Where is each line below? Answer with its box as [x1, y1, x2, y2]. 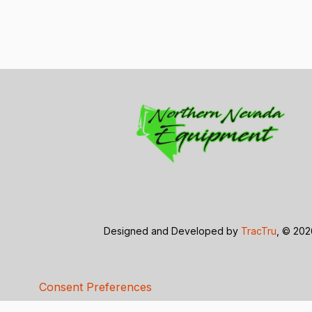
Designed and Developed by [104, 225, 242, 237]
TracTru [241, 225, 277, 237]
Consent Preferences [39, 280, 152, 294]
